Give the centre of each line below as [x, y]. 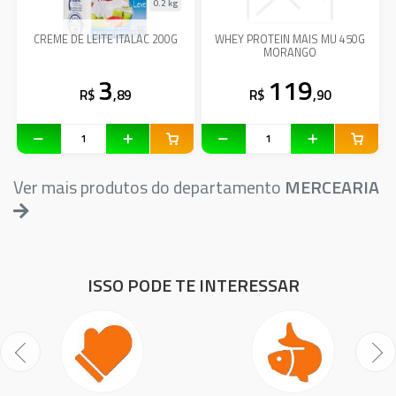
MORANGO [290, 52]
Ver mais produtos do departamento [149, 187]
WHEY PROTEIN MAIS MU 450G [290, 39]
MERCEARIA [332, 187]
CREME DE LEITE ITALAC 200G [105, 39]
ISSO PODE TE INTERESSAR [194, 286]
